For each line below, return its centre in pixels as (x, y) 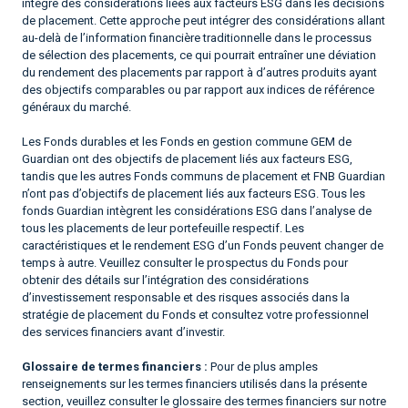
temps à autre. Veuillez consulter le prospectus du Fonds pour (185, 262)
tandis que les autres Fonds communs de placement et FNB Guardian (204, 176)
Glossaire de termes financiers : (115, 366)
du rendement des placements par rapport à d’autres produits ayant (199, 72)
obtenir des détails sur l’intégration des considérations (165, 280)
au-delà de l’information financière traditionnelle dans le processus (197, 37)
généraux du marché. (76, 107)
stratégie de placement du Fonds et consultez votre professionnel (195, 314)
